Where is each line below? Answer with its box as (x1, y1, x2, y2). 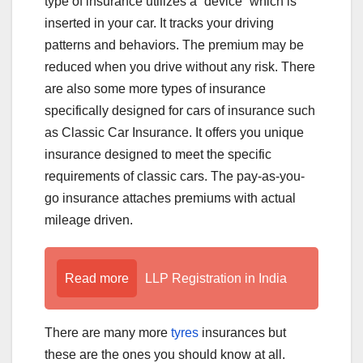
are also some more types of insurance (45, 82, 266, 96)
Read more (65, 271, 129, 286)
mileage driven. (45, 213, 133, 228)
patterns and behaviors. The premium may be (45, 38, 304, 53)
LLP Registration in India (145, 271, 287, 286)
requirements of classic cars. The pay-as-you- (45, 169, 305, 184)
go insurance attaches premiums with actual (45, 191, 296, 206)
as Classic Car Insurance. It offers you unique (45, 126, 304, 140)
